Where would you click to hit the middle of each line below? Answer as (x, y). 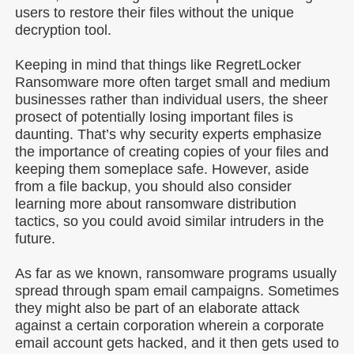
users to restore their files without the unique (154, 13)
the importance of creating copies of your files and (172, 152)
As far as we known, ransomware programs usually (176, 273)
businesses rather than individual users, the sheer (171, 100)
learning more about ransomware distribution (156, 204)
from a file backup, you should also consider (153, 186)
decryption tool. (63, 30)
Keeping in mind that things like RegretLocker (158, 65)
